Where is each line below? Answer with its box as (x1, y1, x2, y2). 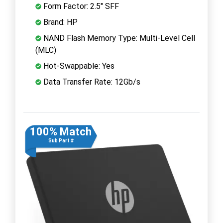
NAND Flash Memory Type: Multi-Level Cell (41, 33, 195, 43)
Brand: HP (41, 17, 78, 27)
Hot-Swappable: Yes (41, 61, 114, 71)
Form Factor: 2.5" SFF (41, 1, 119, 11)
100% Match (30, 125, 92, 138)
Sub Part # (48, 137, 74, 143)
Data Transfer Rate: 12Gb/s (41, 77, 140, 87)
